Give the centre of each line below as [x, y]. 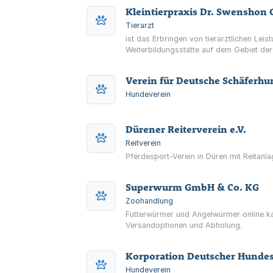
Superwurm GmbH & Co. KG [192, 187]
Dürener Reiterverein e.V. [186, 129]
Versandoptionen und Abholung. [184, 225]
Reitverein [143, 143]
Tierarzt [140, 25]
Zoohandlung [149, 201]
